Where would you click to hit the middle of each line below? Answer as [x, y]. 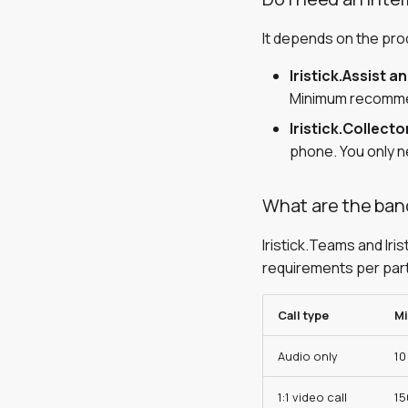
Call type [303, 315]
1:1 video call [312, 397]
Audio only [308, 356]
